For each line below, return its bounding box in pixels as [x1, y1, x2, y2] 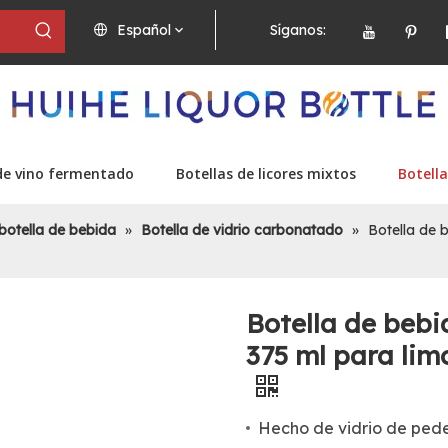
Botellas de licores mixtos [176, 164, 356, 183]
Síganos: [269, 21, 326, 39]
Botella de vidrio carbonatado [141, 221, 343, 239]
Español [117, 21, 172, 39]
